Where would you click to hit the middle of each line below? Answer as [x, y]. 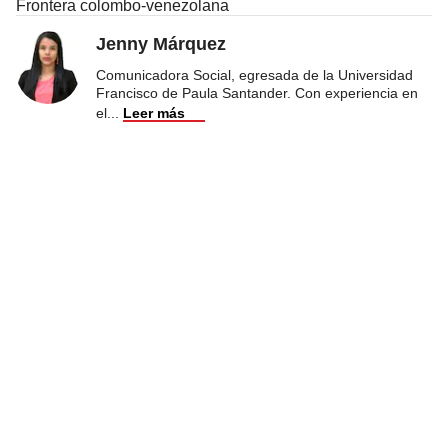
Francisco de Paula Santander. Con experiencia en [257, 92]
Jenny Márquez [161, 43]
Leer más [154, 112]
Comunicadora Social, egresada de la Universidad [254, 74]
